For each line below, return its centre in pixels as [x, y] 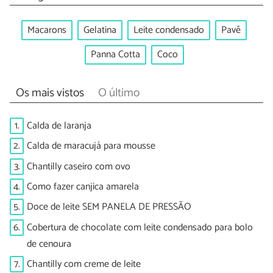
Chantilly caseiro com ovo [79, 166]
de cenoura [49, 244]
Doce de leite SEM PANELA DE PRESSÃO [109, 207]
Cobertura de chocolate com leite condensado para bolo [140, 227]
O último [119, 93]
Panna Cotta [115, 55]
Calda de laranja [59, 126]
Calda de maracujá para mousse [91, 146]
